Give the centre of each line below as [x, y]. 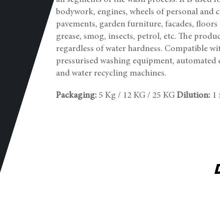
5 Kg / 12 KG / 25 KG [137, 96]
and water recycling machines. [111, 74]
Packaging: [76, 96]
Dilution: [193, 96]
